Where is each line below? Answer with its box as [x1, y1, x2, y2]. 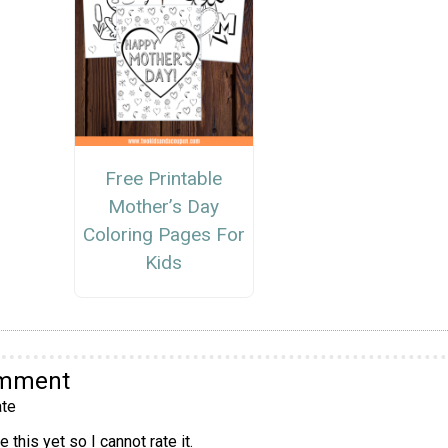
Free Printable [105, 167, 223, 191]
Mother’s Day [108, 195, 220, 219]
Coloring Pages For [82, 223, 245, 247]
